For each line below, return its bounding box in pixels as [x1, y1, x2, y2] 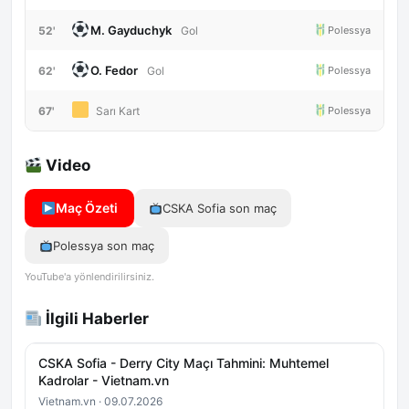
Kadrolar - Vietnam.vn [38, 372, 169, 388]
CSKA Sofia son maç [162, 201, 277, 215]
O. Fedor [89, 63, 138, 78]
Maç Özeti [55, 200, 118, 215]
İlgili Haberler [42, 309, 150, 328]
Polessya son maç [52, 238, 154, 253]
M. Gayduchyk [89, 23, 172, 37]
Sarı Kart [95, 104, 140, 118]
